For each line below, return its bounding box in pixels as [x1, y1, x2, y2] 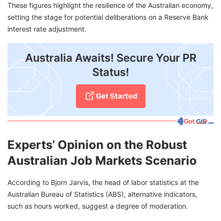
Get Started [95, 91, 138, 101]
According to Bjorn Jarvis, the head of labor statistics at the [7, 178, 199, 187]
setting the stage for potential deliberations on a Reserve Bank [7, 13, 209, 22]
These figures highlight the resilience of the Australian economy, [7, 1, 213, 10]
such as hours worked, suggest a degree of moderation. [7, 202, 188, 211]
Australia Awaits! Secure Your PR [25, 51, 196, 65]
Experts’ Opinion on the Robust [7, 138, 187, 152]
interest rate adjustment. [7, 25, 86, 34]
